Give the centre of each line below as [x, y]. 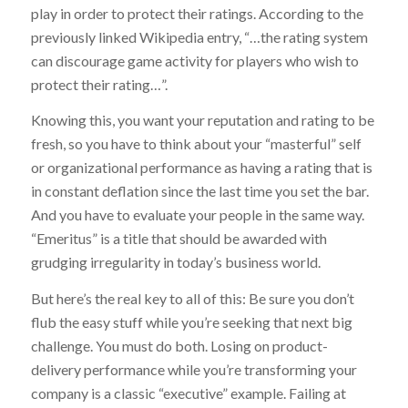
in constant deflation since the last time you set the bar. [199, 191]
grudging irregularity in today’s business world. [175, 262]
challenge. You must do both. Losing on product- [179, 345]
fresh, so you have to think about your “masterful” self [196, 144]
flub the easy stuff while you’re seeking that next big [191, 321]
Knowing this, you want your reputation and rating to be [202, 120]
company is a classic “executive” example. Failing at [188, 393]
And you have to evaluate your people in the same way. [197, 215]
